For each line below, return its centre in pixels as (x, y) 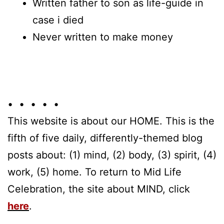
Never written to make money (103, 37)
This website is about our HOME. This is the (111, 121)
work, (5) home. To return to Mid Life (94, 172)
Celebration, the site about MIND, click (99, 189)
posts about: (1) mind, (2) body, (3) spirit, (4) (112, 155)
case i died (58, 20)
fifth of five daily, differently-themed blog (105, 138)
